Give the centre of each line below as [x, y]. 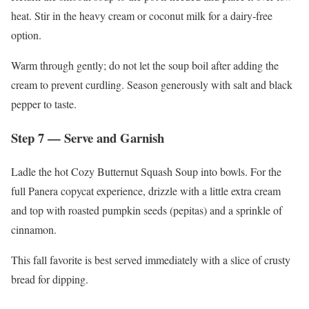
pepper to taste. [44, 104]
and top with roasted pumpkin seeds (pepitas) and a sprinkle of [147, 210]
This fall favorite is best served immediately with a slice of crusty [151, 259]
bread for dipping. [50, 279]
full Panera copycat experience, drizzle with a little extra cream [146, 190]
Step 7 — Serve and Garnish [88, 137]
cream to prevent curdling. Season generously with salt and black [152, 85]
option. [26, 35]
